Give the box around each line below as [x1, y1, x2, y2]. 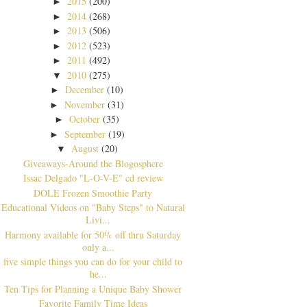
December [65, 83, 105, 97]
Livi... [86, 213, 111, 227]
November [64, 97, 106, 111]
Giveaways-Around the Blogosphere [23, 156, 163, 170]
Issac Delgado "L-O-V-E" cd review [23, 171, 163, 185]
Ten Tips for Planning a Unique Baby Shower [4, 282, 182, 295]
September [64, 127, 106, 140]
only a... [82, 240, 114, 254]
